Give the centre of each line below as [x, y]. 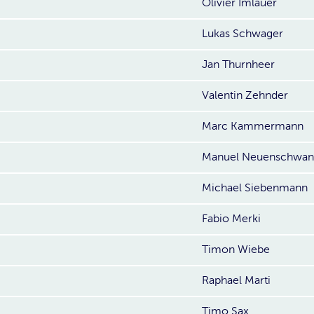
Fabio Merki [231, 219]
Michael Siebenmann [255, 188]
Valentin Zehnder [245, 95]
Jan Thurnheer [238, 64]
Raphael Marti [236, 280]
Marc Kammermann [253, 126]
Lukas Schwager [243, 34]
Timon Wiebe [236, 250]
